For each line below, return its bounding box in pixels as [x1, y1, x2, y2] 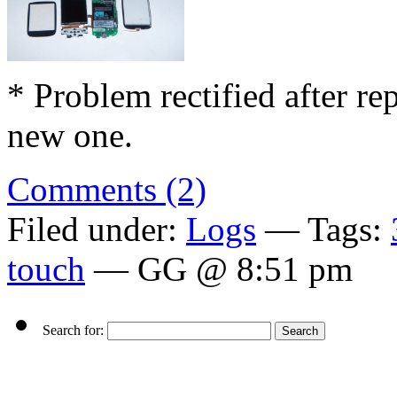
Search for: [43, 322, 104, 338]
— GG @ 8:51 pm [85, 249, 353, 288]
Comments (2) [7, 169, 206, 208]
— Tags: [256, 209, 391, 248]
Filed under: [7, 209, 186, 248]
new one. [7, 115, 133, 154]
